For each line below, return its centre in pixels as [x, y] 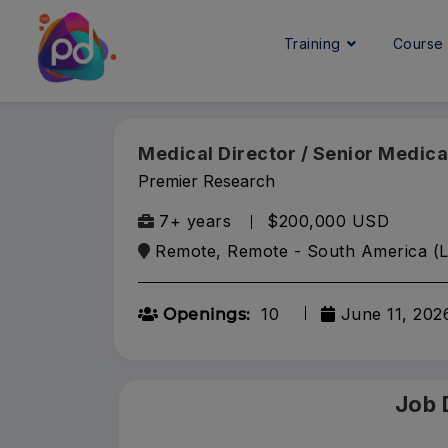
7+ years [195, 221]
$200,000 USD [328, 221]
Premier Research [206, 181]
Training [314, 43]
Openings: [204, 314]
